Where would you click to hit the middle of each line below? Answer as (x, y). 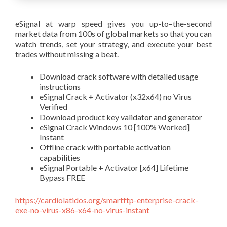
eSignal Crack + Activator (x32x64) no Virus (116, 97)
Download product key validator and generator (121, 117)
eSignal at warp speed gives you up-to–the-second (113, 24)
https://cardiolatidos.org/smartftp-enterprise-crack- (107, 200)
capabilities (60, 157)
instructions (60, 86)
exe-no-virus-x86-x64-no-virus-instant (82, 210)
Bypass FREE (62, 178)
